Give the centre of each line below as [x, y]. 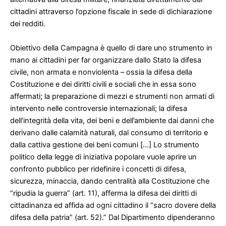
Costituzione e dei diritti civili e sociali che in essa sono [103, 84]
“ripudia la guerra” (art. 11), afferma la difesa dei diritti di [103, 193]
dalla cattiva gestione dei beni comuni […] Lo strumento [105, 145]
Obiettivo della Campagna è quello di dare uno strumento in [111, 48]
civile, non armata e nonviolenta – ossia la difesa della [101, 72]
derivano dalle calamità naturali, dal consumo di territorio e [109, 132]
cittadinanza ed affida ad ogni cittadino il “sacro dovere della [113, 205]
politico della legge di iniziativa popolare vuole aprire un [103, 157]
